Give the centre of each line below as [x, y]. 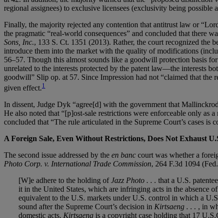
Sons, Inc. [19, 42]
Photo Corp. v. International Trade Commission [78, 164]
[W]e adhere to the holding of [65, 181]
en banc [124, 155]
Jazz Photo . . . [134, 181]
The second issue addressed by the [58, 155]
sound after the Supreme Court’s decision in [86, 207]
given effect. [23, 88]
